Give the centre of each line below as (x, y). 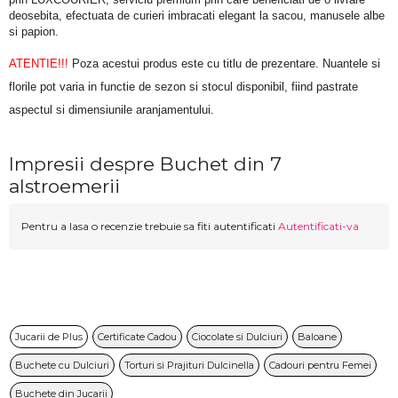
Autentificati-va (318, 226)
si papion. (34, 32)
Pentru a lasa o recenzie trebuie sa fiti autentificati (150, 226)
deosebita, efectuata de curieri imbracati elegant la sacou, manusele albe (197, 16)
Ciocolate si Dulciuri (237, 336)
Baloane (317, 336)
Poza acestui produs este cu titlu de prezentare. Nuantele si (224, 63)
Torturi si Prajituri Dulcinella (189, 365)
